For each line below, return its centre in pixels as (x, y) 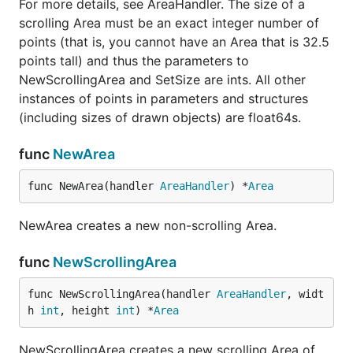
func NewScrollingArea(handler (122, 294)
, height (87, 310)
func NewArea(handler (94, 186)
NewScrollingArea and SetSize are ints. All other (162, 80)
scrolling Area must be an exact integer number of (169, 23)
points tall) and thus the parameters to (134, 61)
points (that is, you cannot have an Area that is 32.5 (174, 42)
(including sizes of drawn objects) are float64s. (160, 117)
